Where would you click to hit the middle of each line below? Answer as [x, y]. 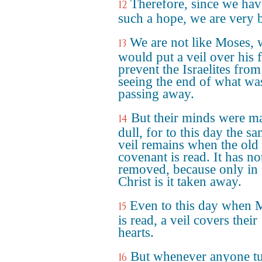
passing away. [156, 94]
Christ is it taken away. [180, 182]
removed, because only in [188, 169]
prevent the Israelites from [189, 69]
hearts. [136, 232]
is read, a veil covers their [188, 220]
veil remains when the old [188, 145]
